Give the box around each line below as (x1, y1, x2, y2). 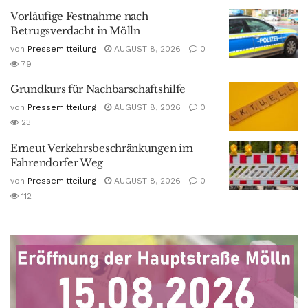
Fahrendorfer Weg (10, 156, 104, 170)
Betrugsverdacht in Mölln (10, 23, 140, 37)
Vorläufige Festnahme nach (10, 9, 148, 23)
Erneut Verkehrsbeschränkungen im (10, 142, 193, 155)
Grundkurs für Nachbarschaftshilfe (10, 82, 186, 96)
